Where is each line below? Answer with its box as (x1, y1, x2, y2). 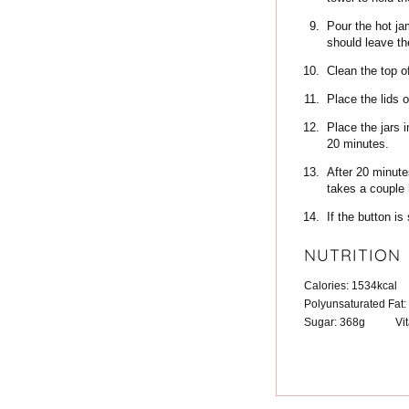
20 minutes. (326, 137, 389, 151)
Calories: (304, 279, 351, 292)
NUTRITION (304, 245, 401, 266)
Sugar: (304, 316, 340, 329)
